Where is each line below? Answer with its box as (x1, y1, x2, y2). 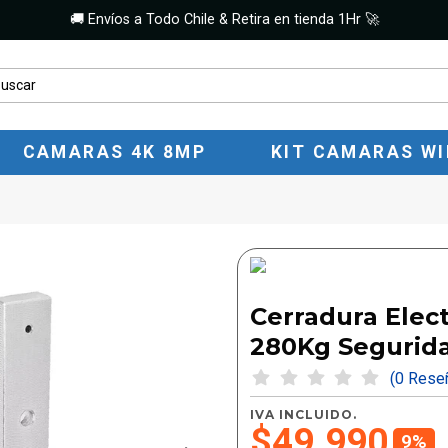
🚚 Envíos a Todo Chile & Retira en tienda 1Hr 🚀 (69, 11, 379, 29)
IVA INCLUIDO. (249, 406, 357, 422)
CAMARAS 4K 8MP (22, 142, 207, 162)
